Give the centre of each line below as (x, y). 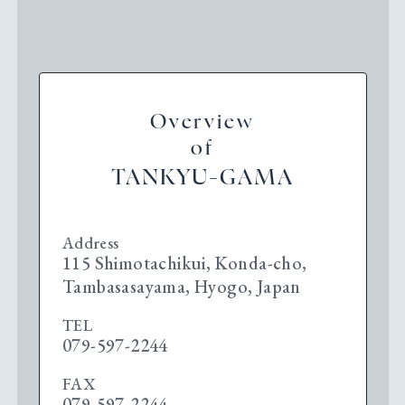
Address (90, 242)
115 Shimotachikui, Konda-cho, (184, 263)
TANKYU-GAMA (202, 178)
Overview (202, 122)
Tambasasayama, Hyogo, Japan (181, 286)
